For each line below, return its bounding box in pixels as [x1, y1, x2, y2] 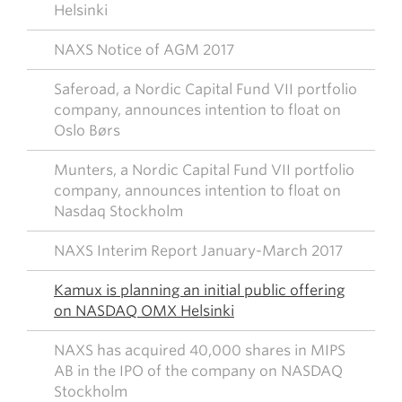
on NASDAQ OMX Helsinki [54, 302, 234, 319]
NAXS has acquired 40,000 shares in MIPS [54, 342, 345, 359]
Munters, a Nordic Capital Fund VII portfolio [54, 162, 354, 179]
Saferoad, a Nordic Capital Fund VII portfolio [54, 81, 357, 98]
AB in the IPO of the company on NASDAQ [54, 363, 343, 380]
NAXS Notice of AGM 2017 [54, 41, 234, 58]
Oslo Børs [54, 122, 120, 139]
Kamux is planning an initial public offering [54, 282, 345, 299]
